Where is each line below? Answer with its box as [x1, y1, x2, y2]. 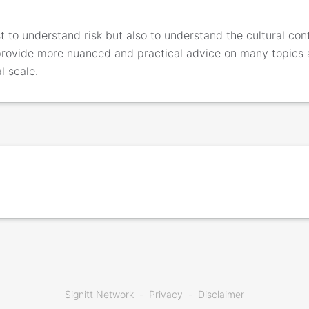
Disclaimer [198, 288, 244, 300]
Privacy [149, 288, 183, 300]
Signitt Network [65, 288, 134, 300]
